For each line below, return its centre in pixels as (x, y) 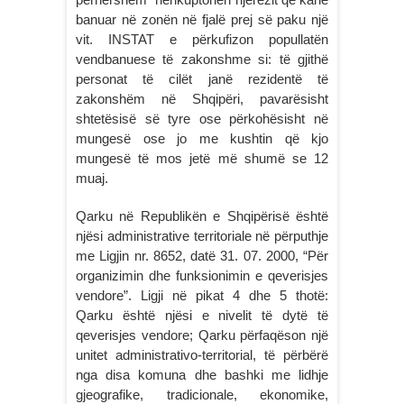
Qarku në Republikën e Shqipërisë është (202, 216)
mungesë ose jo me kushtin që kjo (202, 138)
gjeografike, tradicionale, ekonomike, (202, 395)
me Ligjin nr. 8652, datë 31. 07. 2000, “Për (202, 256)
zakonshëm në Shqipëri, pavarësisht (202, 99)
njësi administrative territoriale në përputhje (202, 236)
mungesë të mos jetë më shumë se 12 (202, 158)
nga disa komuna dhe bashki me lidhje (202, 375)
